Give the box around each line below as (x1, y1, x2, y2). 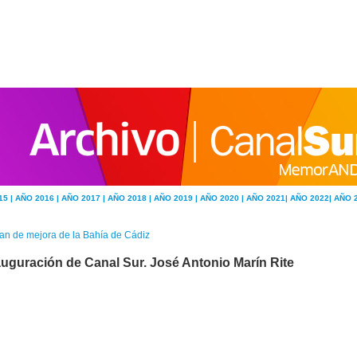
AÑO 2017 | (61, 194, 108, 202)
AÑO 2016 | (15, 194, 61, 202)
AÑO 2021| (246, 194, 290, 202)
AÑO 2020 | (200, 194, 246, 202)
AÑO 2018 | (108, 194, 154, 202)
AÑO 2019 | (154, 194, 200, 202)
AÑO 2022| (290, 194, 334, 202)
